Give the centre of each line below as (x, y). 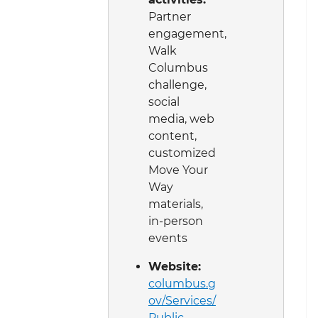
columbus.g (182, 283)
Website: (175, 266)
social (164, 102)
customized (182, 153)
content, (172, 136)
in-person (176, 221)
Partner (170, 16)
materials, (176, 204)
